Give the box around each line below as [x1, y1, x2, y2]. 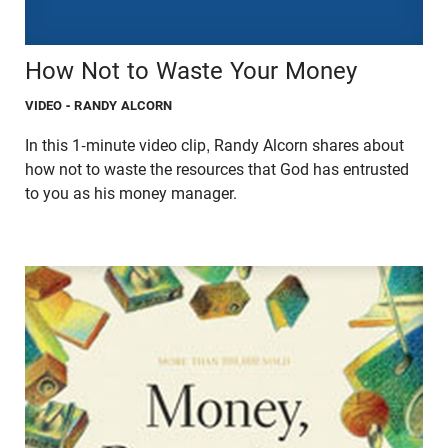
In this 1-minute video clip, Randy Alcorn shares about [25, 135, 404, 155]
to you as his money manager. [25, 183, 237, 203]
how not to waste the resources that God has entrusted [25, 159, 409, 179]
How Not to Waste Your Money [25, 56, 357, 85]
